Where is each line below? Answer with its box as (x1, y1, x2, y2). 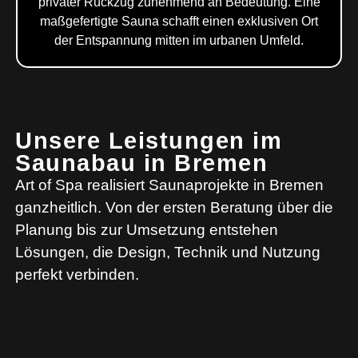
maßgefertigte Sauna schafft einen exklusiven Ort (40, 14, 318, 28)
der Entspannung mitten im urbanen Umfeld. (54, 33, 304, 47)
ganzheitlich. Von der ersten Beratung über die (15, 199, 334, 217)
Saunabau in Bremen (15, 150, 268, 177)
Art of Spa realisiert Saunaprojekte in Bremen (15, 177, 324, 194)
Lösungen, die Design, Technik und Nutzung (15, 244, 321, 261)
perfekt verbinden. (15, 266, 140, 284)
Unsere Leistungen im (15, 128, 283, 154)
